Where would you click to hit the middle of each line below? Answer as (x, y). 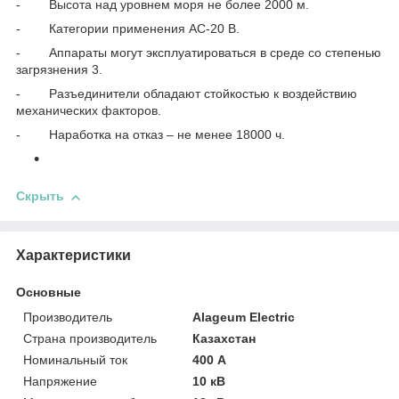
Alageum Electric (244, 317)
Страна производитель (90, 338)
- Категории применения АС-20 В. (128, 29)
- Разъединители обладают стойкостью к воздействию (187, 94)
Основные (49, 292)
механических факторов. (89, 111)
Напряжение (60, 381)
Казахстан (224, 338)
